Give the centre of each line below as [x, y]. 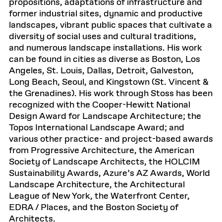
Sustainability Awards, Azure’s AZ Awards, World [110, 173]
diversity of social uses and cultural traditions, [103, 37]
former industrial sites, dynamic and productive [106, 14]
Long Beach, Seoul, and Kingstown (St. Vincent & [109, 82]
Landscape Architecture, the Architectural [97, 185]
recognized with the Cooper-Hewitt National [100, 105]
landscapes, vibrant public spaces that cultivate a [111, 25]
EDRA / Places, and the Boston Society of [94, 208]
